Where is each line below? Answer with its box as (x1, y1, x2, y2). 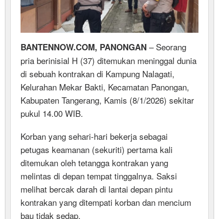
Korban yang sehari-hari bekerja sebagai (21, 130, 168, 142)
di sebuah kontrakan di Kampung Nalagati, (21, 67, 175, 80)
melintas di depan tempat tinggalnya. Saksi (21, 169, 177, 182)
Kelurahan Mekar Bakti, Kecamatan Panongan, (21, 80, 189, 93)
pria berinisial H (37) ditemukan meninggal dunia (21, 54, 197, 66)
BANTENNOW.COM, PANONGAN (21, 41, 147, 53)
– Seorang (147, 40, 186, 53)
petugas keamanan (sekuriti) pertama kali (21, 143, 173, 155)
